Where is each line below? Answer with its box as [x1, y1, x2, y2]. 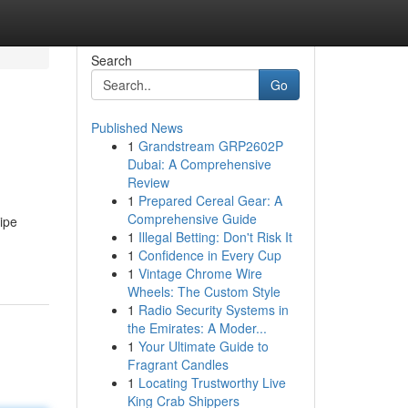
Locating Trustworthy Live [138, 373, 286, 392]
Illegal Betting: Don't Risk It [138, 228, 292, 246]
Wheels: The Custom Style [127, 282, 280, 301]
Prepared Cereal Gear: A [138, 191, 282, 209]
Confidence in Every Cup [138, 246, 281, 264]
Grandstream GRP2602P [138, 137, 283, 155]
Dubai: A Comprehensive [127, 155, 271, 173]
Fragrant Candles [127, 355, 229, 373]
